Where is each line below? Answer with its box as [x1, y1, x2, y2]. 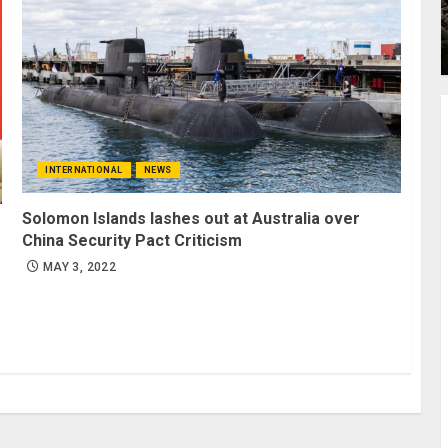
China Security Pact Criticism [22, 230, 243, 250]
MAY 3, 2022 [43, 259, 116, 274]
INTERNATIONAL [45, 164, 123, 175]
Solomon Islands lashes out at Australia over [22, 208, 361, 228]
